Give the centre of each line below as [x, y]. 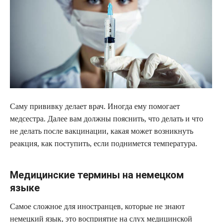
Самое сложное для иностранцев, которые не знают [97, 206]
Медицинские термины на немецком [97, 175]
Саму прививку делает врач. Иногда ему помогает [95, 106]
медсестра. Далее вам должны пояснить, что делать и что [107, 118]
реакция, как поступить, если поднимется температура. [104, 143]
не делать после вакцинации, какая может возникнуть [102, 131]
